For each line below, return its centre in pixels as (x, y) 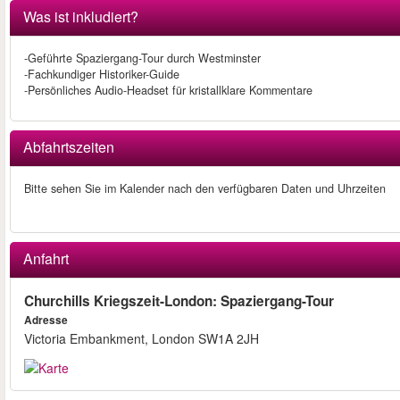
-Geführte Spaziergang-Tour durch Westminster (142, 58)
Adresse (46, 321)
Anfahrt (46, 259)
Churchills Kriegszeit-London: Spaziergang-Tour (179, 301)
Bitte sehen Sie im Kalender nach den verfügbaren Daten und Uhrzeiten (205, 189)
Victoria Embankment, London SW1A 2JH (142, 339)
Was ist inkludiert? (81, 17)
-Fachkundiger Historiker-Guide (102, 75)
